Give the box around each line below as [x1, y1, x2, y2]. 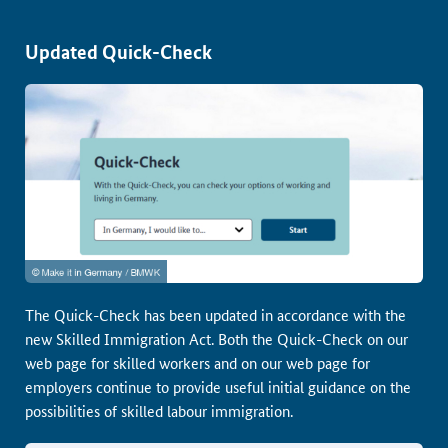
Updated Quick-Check [25, 39, 212, 64]
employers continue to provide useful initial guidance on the [25, 376, 411, 397]
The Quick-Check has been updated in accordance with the [25, 304, 406, 325]
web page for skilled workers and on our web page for [25, 352, 370, 373]
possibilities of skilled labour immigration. [25, 400, 293, 421]
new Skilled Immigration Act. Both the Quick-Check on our [25, 328, 408, 349]
